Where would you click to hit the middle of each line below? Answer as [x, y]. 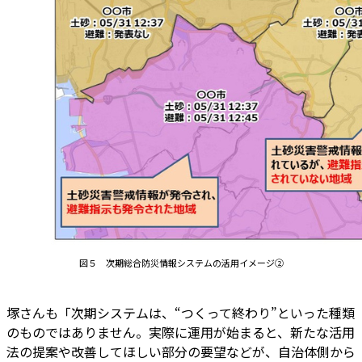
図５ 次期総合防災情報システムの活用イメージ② [181, 262]
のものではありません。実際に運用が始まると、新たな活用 [181, 332]
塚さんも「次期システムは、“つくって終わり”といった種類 [181, 312]
